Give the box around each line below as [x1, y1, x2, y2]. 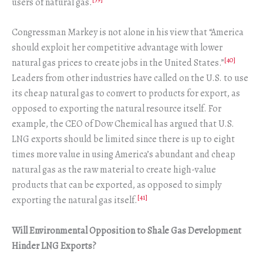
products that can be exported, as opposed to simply [12, 178, 221, 192]
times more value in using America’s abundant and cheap [12, 148, 235, 161]
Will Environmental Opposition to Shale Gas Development [12, 224, 241, 237]
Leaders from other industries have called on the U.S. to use [12, 72, 248, 85]
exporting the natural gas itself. [12, 194, 137, 207]
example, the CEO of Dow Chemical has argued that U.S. [12, 117, 234, 131]
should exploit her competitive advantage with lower [12, 41, 222, 55]
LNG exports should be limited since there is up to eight [12, 133, 235, 146]
